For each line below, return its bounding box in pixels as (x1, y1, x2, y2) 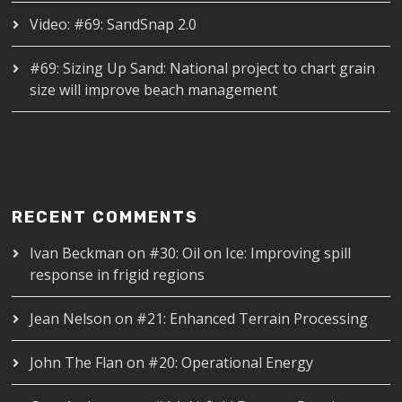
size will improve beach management (30, 80, 278, 100)
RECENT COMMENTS (12, 207, 199, 228)
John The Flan (30, 353, 124, 373)
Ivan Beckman (30, 243, 125, 264)
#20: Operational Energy (148, 353, 314, 373)
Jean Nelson (30, 309, 112, 329)
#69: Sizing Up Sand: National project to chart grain (30, 58, 376, 79)
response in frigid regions (30, 265, 205, 285)
